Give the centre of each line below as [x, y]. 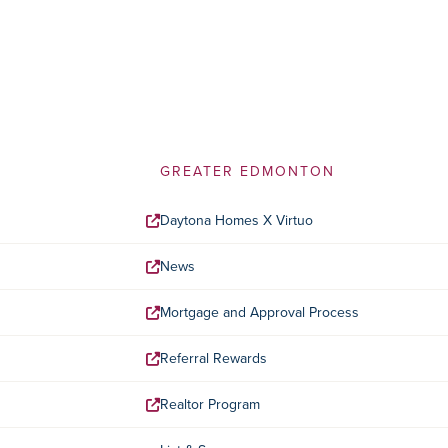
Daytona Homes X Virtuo [236, 220]
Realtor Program [210, 404]
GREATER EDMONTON [247, 171]
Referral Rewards [213, 358]
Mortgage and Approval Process [259, 312]
